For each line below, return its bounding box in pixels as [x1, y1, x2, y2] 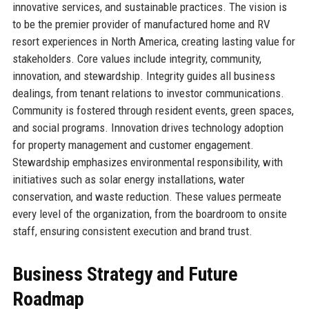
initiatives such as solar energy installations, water [12, 172, 245, 186]
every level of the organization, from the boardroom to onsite [12, 206, 287, 221]
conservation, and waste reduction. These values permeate [12, 189, 281, 203]
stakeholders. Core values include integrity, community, [12, 51, 261, 66]
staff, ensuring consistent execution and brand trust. [12, 223, 252, 238]
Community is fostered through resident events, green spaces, [12, 103, 294, 117]
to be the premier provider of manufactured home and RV [12, 17, 270, 31]
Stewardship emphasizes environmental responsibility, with [12, 154, 283, 169]
